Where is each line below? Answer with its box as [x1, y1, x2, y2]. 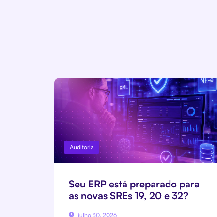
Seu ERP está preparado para [69, 177, 200, 190]
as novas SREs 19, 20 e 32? [69, 189, 188, 201]
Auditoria [70, 143, 93, 151]
